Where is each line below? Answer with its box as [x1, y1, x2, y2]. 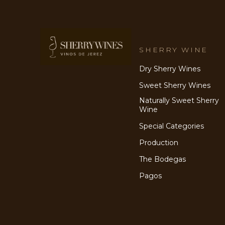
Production [139, 138, 179, 148]
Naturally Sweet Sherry [139, 96, 219, 105]
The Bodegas [139, 155, 186, 164]
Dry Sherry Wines [139, 64, 201, 74]
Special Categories [139, 122, 204, 131]
